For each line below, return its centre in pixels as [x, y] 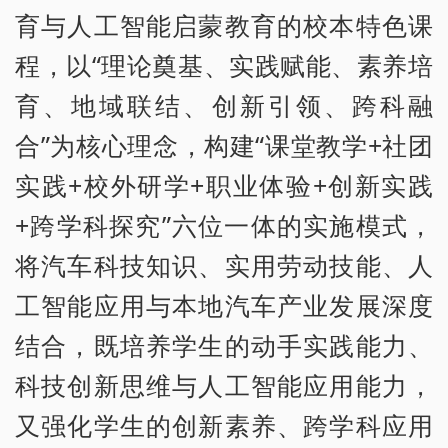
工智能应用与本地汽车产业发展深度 [224, 305]
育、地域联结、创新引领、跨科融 [224, 105]
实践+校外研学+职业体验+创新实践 [224, 185]
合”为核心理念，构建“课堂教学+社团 [224, 145]
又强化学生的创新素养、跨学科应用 [224, 425]
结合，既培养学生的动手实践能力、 [224, 345]
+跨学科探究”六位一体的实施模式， [224, 225]
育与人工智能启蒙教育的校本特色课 [224, 25]
